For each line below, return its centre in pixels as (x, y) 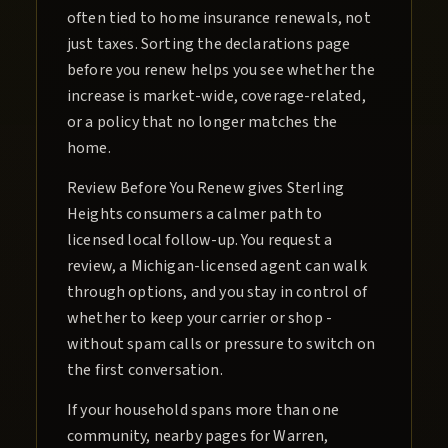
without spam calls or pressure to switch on (221, 344)
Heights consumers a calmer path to (195, 214)
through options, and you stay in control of (217, 292)
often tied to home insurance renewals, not (219, 18)
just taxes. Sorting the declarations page (209, 44)
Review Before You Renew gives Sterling (206, 188)
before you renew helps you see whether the (221, 70)
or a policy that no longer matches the (202, 122)
